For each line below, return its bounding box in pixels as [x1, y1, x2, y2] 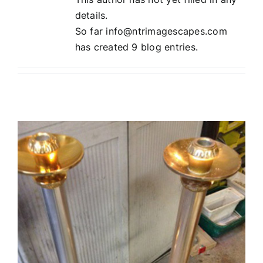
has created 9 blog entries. [75, 41, 198, 53]
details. [75, 9, 108, 21]
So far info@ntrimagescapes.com [75, 25, 227, 37]
